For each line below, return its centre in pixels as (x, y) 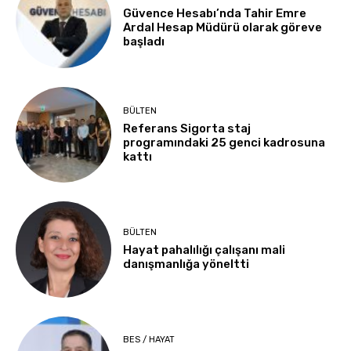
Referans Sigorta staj (187, 128)
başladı (144, 42)
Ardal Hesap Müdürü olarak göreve (223, 28)
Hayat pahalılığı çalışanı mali (204, 250)
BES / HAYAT (149, 340)
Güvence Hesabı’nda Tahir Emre (215, 14)
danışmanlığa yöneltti (186, 264)
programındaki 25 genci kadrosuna (224, 142)
